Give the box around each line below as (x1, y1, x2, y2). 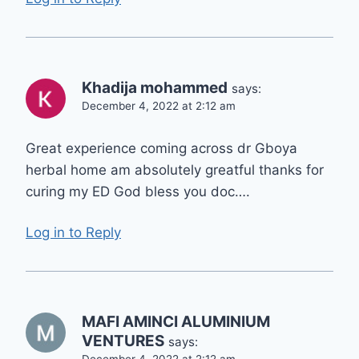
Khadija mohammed (82, 79, 228, 98)
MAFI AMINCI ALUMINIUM (82, 312, 270, 331)
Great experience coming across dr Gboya (26, 140, 297, 157)
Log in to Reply (26, 224, 121, 240)
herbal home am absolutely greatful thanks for (26, 162, 324, 179)
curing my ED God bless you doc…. (26, 184, 250, 200)
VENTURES (82, 331, 164, 350)
